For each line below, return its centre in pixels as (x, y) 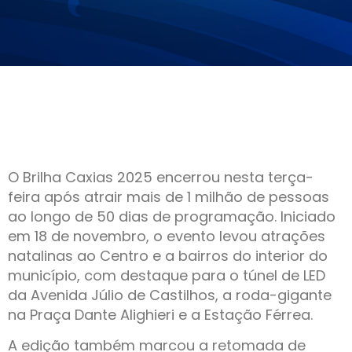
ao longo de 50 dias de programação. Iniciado (172, 216)
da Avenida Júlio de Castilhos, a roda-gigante (170, 295)
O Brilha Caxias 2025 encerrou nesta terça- (161, 177)
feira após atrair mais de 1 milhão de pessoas (169, 197)
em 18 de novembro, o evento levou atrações (167, 236)
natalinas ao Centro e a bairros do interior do (168, 256)
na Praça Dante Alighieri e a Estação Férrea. (160, 315)
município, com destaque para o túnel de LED (167, 275)
